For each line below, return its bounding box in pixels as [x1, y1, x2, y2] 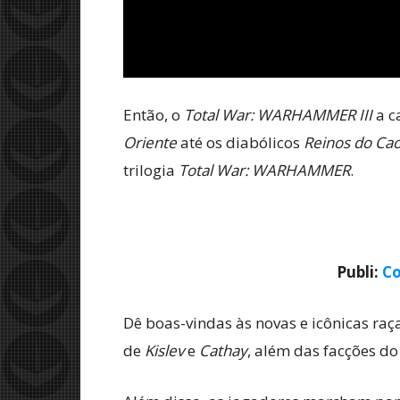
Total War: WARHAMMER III [184, 104, 372, 125]
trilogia [123, 159, 179, 180]
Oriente [123, 131, 177, 153]
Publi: [337, 261, 382, 282]
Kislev [145, 339, 184, 361]
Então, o [123, 104, 184, 125]
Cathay [199, 339, 247, 361]
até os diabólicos [177, 131, 304, 153]
